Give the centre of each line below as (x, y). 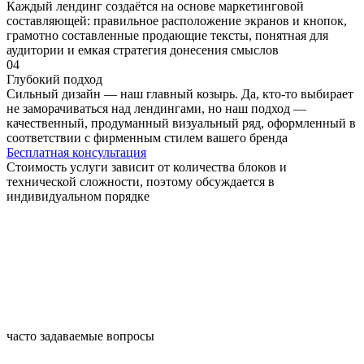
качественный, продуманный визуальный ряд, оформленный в (181, 123)
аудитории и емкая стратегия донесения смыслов (143, 50)
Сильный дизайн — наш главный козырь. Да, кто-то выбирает (180, 94)
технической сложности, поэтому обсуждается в (141, 182)
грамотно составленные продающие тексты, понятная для (167, 36)
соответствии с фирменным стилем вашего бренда (147, 138)
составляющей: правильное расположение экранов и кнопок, (177, 21)
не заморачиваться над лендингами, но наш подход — (156, 109)
